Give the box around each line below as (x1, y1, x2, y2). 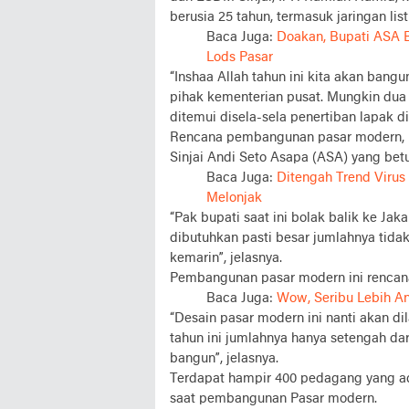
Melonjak (206, 191, 262, 205)
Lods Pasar (206, 50, 273, 65)
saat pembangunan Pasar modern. (170, 392, 377, 406)
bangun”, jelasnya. (170, 351, 278, 366)
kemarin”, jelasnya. (170, 251, 282, 266)
